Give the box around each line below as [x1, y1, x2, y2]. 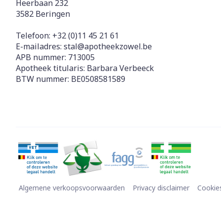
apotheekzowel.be [84, 41, 152, 52]
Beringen [36, 8, 70, 19]
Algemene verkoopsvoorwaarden [19, 183, 125, 192]
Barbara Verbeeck [87, 63, 154, 74]
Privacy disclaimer [133, 183, 189, 192]
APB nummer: [16, 52, 68, 63]
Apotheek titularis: [16, 63, 87, 74]
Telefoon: [16, 30, 52, 41]
